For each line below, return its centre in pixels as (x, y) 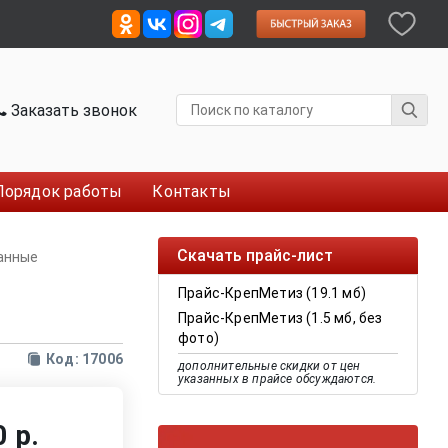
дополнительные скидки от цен (269, 366)
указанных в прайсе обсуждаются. (277, 379)
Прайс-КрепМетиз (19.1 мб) (272, 293)
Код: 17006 (84, 359)
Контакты (192, 191)
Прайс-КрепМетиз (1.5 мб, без (280, 318)
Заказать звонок (72, 110)
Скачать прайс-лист (255, 255)
